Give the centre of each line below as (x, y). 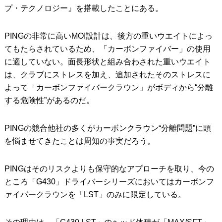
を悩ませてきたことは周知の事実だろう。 (80, 141)
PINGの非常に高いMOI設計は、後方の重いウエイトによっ (108, 36)
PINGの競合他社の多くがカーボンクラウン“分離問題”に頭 (108, 128)
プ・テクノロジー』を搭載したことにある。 (83, 8)
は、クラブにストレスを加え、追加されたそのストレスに (107, 74)
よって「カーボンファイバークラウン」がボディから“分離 (109, 87)
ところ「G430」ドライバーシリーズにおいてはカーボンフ (109, 181)
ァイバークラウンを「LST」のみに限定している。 (95, 194)
